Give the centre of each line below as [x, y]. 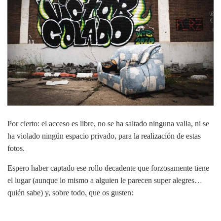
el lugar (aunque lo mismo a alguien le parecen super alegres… [105, 181]
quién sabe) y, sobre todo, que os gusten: [70, 193]
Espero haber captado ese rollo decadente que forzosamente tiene [108, 168]
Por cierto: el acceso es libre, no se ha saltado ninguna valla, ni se [108, 124]
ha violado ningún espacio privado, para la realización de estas [104, 136]
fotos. [16, 148]
